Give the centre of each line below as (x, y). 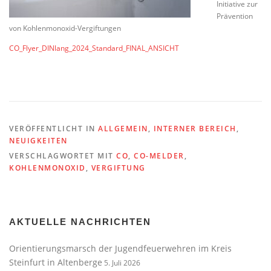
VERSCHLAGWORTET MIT (63, 155)
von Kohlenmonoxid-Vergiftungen (65, 28)
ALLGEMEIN (123, 128)
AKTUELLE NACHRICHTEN (80, 221)
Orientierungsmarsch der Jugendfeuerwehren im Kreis (120, 248)
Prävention (234, 16)
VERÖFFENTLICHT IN (54, 128)
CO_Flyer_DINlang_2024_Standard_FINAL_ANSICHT (94, 48)
